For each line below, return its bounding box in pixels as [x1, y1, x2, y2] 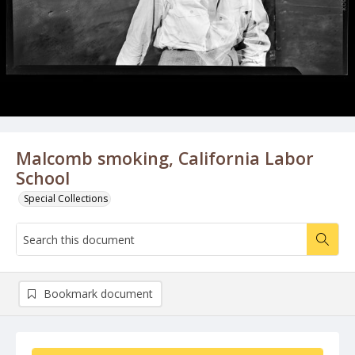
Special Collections [24, 192, 108, 205]
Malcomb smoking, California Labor [16, 147, 314, 170]
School [16, 166, 70, 189]
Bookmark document [44, 286, 153, 301]
